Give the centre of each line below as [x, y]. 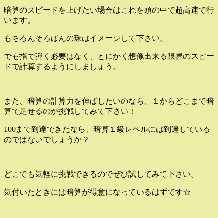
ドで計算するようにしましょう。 [62, 66]
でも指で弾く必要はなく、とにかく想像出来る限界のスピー [109, 56]
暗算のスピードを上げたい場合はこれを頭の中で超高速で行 [109, 10]
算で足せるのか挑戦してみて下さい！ [70, 111]
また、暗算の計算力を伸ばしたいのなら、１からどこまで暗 [109, 101]
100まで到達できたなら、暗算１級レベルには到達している [107, 129]
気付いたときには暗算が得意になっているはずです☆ [97, 192]
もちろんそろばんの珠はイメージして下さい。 [86, 38]
